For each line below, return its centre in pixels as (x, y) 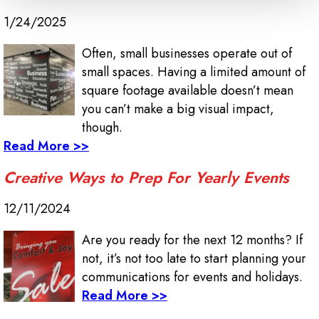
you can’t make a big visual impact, (178, 109)
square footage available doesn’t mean (188, 91)
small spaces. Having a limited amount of (194, 72)
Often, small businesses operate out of (187, 54)
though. (102, 128)
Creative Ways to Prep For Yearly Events (146, 178)
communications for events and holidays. (192, 277)
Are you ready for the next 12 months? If (192, 240)
